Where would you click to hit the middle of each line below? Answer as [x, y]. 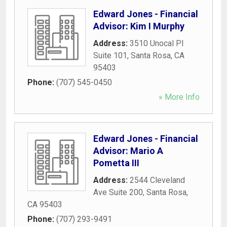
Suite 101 [110, 55]
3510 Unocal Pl [157, 43]
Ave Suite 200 [118, 192]
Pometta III [116, 163]
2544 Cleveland [157, 180]
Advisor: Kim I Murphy [139, 26]
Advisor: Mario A [128, 150]
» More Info [179, 97]
